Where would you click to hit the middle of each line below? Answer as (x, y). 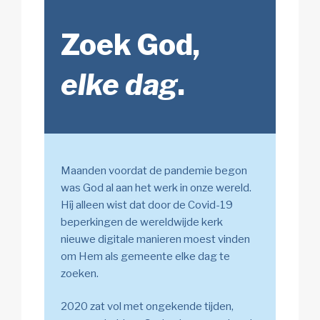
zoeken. (79, 273)
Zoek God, (130, 44)
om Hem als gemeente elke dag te (145, 256)
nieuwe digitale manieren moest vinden (155, 239)
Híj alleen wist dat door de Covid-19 (146, 205)
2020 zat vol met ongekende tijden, (147, 307)
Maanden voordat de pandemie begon (154, 170)
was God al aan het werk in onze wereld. (156, 187)
